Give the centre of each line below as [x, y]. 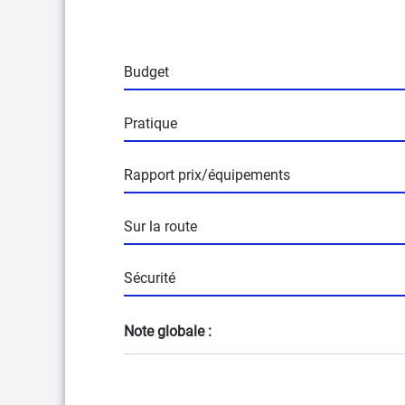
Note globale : [168, 332]
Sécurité [150, 278]
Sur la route [160, 227]
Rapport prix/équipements [207, 175]
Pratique [151, 124]
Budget [146, 72]
